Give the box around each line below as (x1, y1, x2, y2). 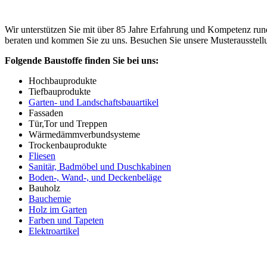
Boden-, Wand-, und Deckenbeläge (29, 172, 162, 182)
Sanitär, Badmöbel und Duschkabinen (29, 161, 171, 172)
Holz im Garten (29, 204, 87, 215)
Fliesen (29, 150, 55, 161)
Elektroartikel (29, 225, 79, 236)
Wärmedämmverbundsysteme (29, 129, 140, 139)
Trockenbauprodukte (29, 139, 107, 150)
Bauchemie (29, 193, 71, 204)
